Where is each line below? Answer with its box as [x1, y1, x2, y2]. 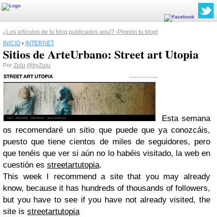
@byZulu [27, 62, 50, 69]
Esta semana [158, 114, 210, 123]
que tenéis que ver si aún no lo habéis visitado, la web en [3, 149, 210, 158]
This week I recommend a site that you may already [3, 172, 210, 181]
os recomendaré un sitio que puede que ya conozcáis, [3, 125, 210, 135]
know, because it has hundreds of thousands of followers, [3, 184, 210, 193]
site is [3, 207, 27, 216]
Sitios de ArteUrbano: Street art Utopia [3, 46, 199, 62]
